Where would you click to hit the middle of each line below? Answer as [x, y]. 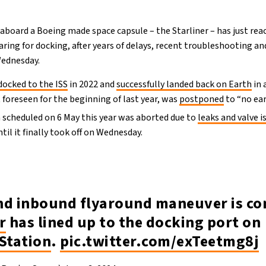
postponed [202, 99]
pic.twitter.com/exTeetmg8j [160, 241]
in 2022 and [92, 84]
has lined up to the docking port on [134, 222]
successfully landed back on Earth [184, 84]
